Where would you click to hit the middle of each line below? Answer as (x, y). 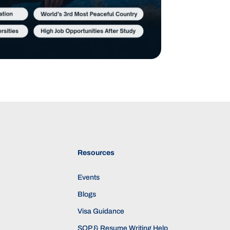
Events (88, 177)
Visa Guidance (101, 211)
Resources (96, 152)
